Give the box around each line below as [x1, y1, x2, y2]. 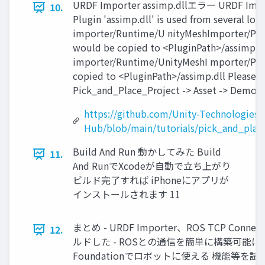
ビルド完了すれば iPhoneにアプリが [73, 173, 229, 188]
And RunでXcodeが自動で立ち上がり [73, 159, 231, 173]
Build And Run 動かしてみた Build [73, 144, 221, 159]
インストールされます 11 [73, 187, 180, 202]
